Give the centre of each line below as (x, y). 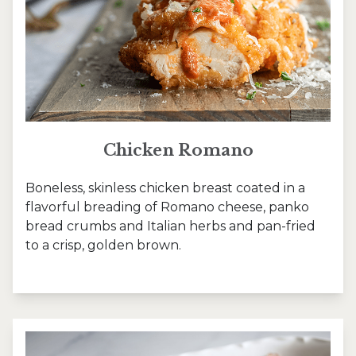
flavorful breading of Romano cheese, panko (167, 207)
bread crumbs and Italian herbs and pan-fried (170, 226)
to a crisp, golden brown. (103, 246)
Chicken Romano (178, 151)
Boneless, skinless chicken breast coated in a (165, 188)
